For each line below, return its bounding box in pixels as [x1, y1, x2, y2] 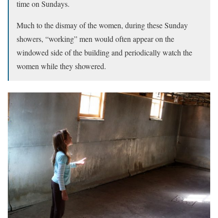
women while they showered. [17, 61, 106, 72]
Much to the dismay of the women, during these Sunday [17, 20, 188, 31]
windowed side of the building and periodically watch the [17, 47, 192, 58]
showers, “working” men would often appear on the [17, 34, 174, 44]
